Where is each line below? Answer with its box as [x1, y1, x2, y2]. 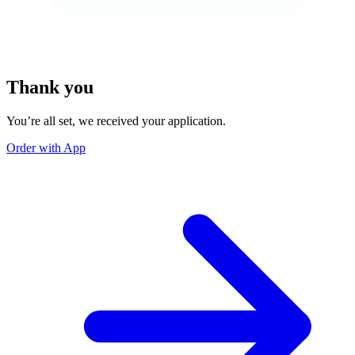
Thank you [6, 76, 94, 97]
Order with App [6, 140, 86, 155]
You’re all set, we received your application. [6, 113, 226, 128]
